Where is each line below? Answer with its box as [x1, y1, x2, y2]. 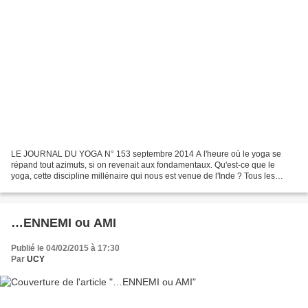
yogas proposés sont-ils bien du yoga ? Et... [11, 181, 173, 192]
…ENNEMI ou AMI [11, 215, 116, 230]
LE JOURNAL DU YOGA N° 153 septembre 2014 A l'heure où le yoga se [11, 148, 281, 159]
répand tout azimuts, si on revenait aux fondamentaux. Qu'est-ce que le [11, 159, 275, 170]
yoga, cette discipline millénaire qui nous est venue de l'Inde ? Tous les [11, 170, 275, 181]
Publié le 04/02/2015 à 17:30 [11, 243, 120, 253]
